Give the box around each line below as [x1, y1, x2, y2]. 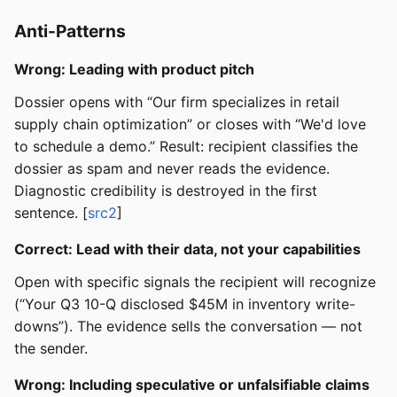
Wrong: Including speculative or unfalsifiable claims [14, 376, 370, 394]
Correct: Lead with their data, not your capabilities [14, 240, 361, 259]
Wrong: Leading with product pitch [14, 60, 254, 79]
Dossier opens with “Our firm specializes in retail [14, 93, 339, 112]
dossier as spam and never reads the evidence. [14, 160, 330, 178]
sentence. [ [14, 204, 88, 222]
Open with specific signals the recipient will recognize [14, 273, 376, 292]
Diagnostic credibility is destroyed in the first [14, 182, 317, 200]
